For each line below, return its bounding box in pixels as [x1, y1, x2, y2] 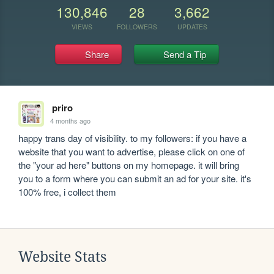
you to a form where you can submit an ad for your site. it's [18, 172, 252, 185]
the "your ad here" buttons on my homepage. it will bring [18, 158, 240, 171]
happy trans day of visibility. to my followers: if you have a [18, 131, 247, 144]
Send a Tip [163, 48, 207, 61]
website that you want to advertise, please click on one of [18, 145, 245, 158]
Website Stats [18, 249, 106, 265]
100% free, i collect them [18, 185, 117, 198]
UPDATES [177, 21, 207, 31]
